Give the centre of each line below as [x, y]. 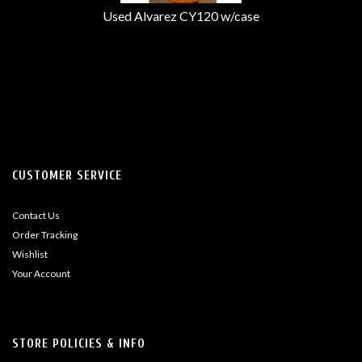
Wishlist [30, 254]
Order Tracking [45, 235]
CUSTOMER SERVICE [67, 176]
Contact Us [36, 215]
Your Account [41, 274]
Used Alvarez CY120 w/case [181, 16]
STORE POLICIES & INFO [79, 344]
